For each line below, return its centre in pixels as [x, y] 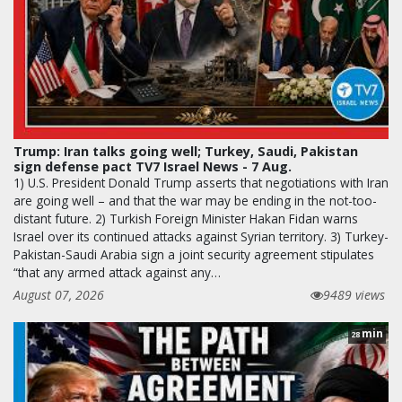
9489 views [354, 295]
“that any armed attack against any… [117, 273]
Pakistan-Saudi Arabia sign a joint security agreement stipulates [194, 255]
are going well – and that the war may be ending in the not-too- [195, 201]
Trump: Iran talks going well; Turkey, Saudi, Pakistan [186, 152]
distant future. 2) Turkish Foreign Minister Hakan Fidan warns [186, 219]
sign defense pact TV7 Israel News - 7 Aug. [153, 167]
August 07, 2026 [59, 295]
